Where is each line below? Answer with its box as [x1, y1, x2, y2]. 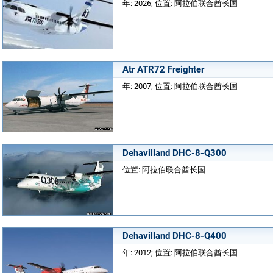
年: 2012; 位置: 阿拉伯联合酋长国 [122, 248, 238, 257]
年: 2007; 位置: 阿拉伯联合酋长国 [122, 82, 238, 91]
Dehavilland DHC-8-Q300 [122, 147, 227, 158]
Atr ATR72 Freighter [122, 64, 204, 75]
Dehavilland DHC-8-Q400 [122, 230, 227, 241]
